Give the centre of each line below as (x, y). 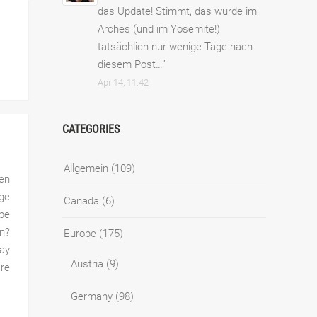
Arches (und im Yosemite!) (159, 29)
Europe (80, 233)
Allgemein (86, 168)
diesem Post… (130, 64)
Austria (87, 264)
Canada (81, 201)
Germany (92, 296)
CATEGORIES (91, 129)
